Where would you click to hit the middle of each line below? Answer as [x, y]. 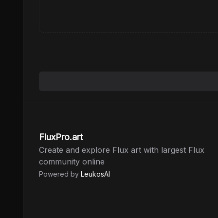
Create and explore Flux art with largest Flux [122, 150]
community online [72, 162]
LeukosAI [95, 174]
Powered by [60, 174]
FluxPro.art [61, 137]
